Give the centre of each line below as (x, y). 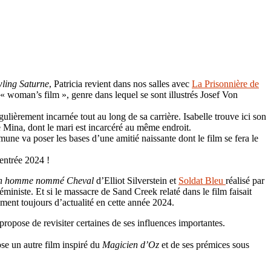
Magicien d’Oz (131, 244)
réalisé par (245, 180)
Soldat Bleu (202, 180)
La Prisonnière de (225, 83)
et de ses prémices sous (204, 244)
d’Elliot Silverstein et (136, 180)
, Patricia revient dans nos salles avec (120, 83)
